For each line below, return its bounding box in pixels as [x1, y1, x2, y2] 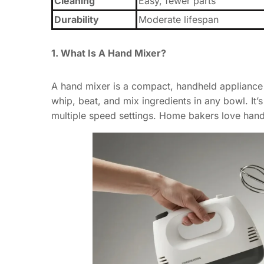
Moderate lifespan [138, 13, 219, 25]
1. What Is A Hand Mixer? [51, 47, 166, 59]
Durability [54, 13, 99, 25]
